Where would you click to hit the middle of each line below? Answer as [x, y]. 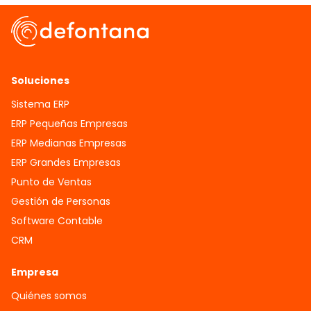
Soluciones [40, 80]
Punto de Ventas [51, 182]
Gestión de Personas [61, 201]
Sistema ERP [40, 104]
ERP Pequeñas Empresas [69, 123]
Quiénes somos [49, 295]
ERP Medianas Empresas [69, 143]
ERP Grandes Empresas [66, 162]
